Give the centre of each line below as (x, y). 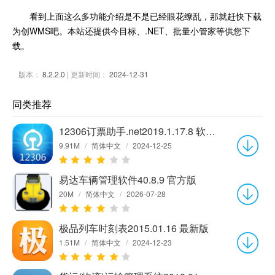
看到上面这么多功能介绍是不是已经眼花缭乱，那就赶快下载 (145, 16)
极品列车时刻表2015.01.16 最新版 (134, 228)
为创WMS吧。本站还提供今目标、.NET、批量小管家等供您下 (131, 30)
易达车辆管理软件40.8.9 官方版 (128, 179)
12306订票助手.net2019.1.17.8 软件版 (211, 131)
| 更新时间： (87, 74)
